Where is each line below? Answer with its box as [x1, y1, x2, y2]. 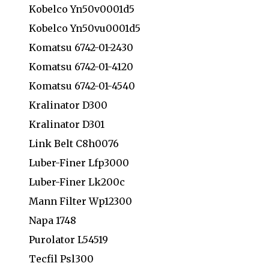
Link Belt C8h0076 [29, 137, 119, 150]
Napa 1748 [29, 214, 76, 226]
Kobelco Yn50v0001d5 [29, 2, 134, 15]
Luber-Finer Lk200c [29, 175, 125, 188]
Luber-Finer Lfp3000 [29, 156, 129, 169]
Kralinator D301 [29, 118, 104, 130]
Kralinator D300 [29, 98, 107, 111]
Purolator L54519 [29, 233, 108, 246]
